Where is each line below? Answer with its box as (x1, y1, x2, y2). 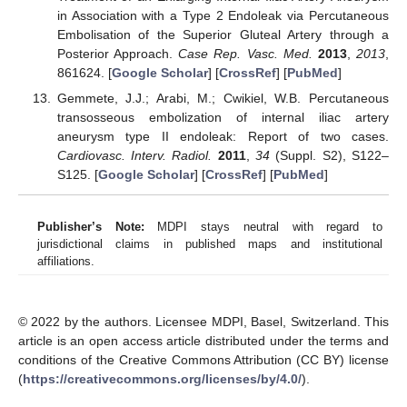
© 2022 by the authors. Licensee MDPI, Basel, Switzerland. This (18, 313, 389, 329)
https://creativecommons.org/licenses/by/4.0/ (23, 371, 302, 386)
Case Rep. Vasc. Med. (178, 45, 313, 61)
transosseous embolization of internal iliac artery (56, 110, 389, 125)
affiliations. (37, 253, 94, 268)
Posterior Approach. (56, 45, 179, 61)
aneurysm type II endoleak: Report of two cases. (56, 129, 389, 144)
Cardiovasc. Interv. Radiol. (56, 148, 213, 164)
